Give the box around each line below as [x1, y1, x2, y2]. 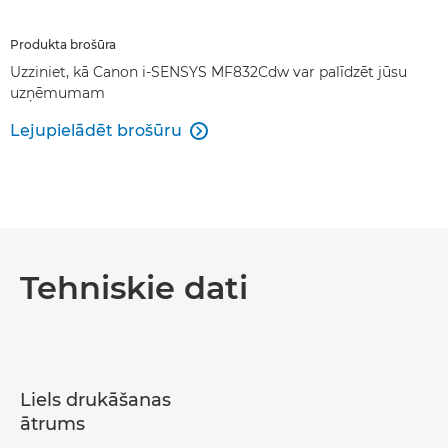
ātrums [20, 413, 85, 435]
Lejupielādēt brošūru [10, 121, 182, 140]
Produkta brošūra [10, 37, 116, 52]
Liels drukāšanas [20, 389, 171, 411]
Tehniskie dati [20, 268, 248, 307]
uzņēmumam [10, 84, 105, 102]
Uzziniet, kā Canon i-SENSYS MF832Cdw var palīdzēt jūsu [10, 63, 407, 81]
